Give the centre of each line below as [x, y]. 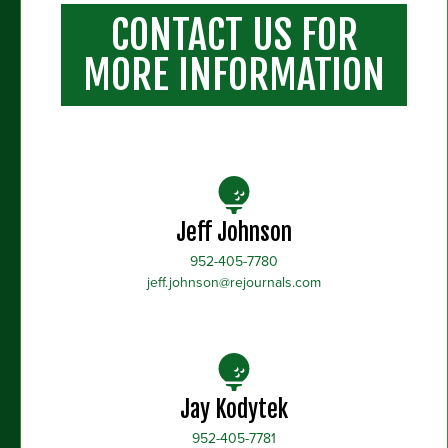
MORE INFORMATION [234, 75]
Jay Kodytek [234, 409]
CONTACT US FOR [234, 35]
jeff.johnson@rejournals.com [234, 282]
